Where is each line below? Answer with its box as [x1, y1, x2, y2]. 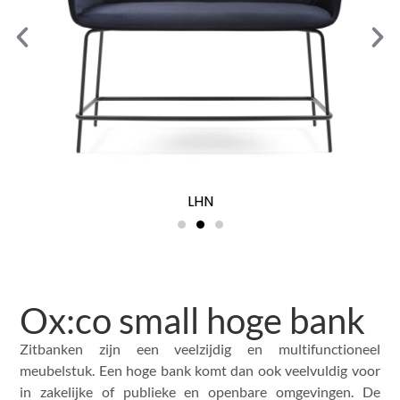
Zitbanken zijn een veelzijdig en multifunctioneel [20, 339, 380, 357]
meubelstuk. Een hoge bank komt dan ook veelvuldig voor [20, 361, 380, 379]
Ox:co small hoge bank [20, 298, 366, 342]
